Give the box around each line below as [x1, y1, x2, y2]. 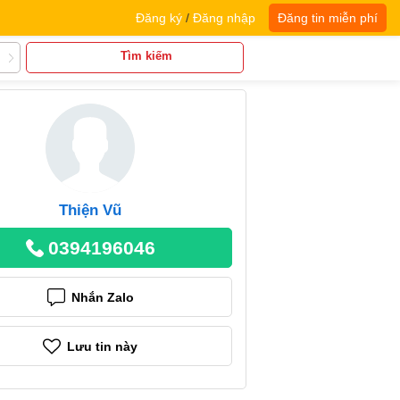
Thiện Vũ [59, 202, 121, 219]
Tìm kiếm [120, 49, 172, 62]
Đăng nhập [193, 11, 255, 25]
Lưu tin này [67, 338, 137, 354]
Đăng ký [136, 11, 182, 25]
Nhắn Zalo [71, 289, 134, 304]
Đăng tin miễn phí [278, 11, 378, 25]
